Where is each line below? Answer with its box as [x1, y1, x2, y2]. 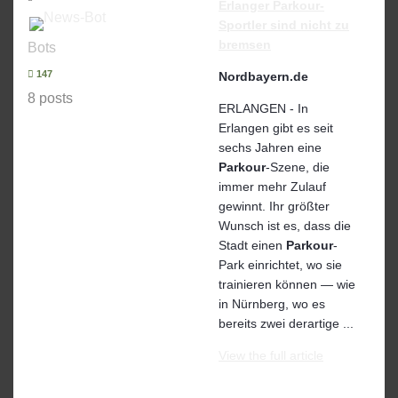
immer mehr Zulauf [219, 179, 326, 194]
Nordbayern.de [219, 68, 308, 84]
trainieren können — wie [219, 276, 355, 291]
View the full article [219, 347, 323, 362]
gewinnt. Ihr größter [219, 198, 330, 213]
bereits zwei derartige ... [219, 315, 354, 330]
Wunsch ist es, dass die [219, 218, 351, 233]
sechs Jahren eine [219, 139, 322, 155]
